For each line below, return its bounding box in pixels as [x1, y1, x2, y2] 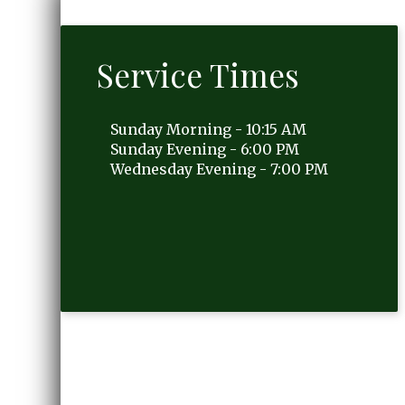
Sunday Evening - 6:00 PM [110, 139, 300, 158]
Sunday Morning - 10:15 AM [110, 119, 307, 138]
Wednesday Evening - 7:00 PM [110, 159, 329, 178]
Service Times [97, 52, 300, 96]
